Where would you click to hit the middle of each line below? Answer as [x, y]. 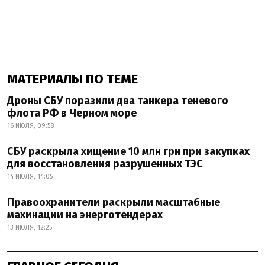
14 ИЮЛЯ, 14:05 [30, 177]
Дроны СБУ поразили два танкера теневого [118, 101]
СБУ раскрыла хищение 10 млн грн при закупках [128, 151]
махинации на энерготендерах [85, 215]
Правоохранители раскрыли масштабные [114, 202]
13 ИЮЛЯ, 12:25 [30, 227]
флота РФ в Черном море [72, 113]
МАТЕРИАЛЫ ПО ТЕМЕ [72, 79]
